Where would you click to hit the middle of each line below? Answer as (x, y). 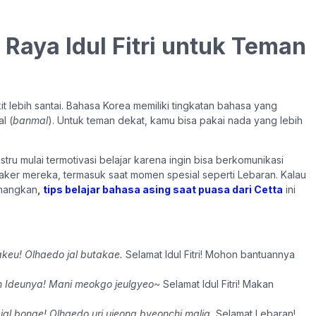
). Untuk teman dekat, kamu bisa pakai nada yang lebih (175, 120)
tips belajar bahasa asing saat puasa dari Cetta (162, 189)
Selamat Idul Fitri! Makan (217, 284)
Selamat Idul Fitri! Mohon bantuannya (209, 254)
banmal (30, 120)
